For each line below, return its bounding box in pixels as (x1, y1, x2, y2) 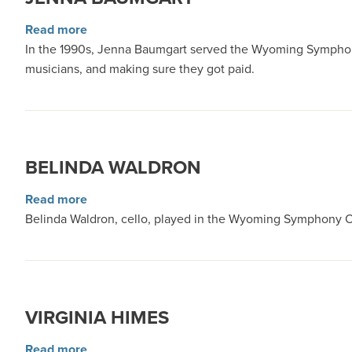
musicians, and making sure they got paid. (25, 60, 255, 78)
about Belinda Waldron (86, 189, 215, 208)
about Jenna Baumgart (86, 20, 216, 38)
